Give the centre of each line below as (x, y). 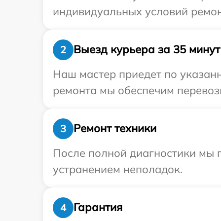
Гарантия (98, 207)
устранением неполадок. (118, 169)
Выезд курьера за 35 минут (147, 50)
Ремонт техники (115, 129)
